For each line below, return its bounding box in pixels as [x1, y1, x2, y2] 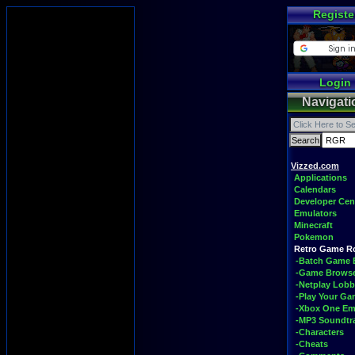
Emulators [294, 208, 337, 218]
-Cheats [296, 339, 328, 349]
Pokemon [294, 232, 334, 242]
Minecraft [294, 220, 333, 230]
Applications [294, 173, 347, 182]
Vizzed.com [291, 161, 339, 170]
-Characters [296, 327, 344, 337]
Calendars [294, 185, 336, 194]
